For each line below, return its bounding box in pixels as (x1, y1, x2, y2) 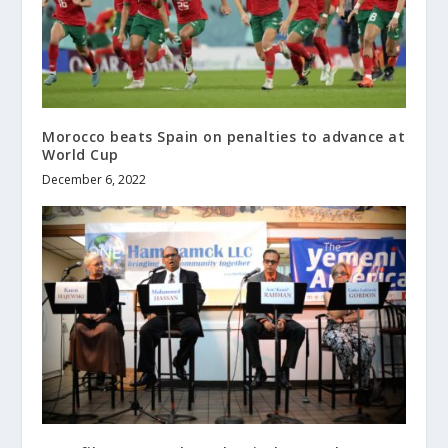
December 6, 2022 (42, 170, 147, 188)
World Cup (42, 144, 119, 164)
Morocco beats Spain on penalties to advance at (42, 126, 406, 146)
